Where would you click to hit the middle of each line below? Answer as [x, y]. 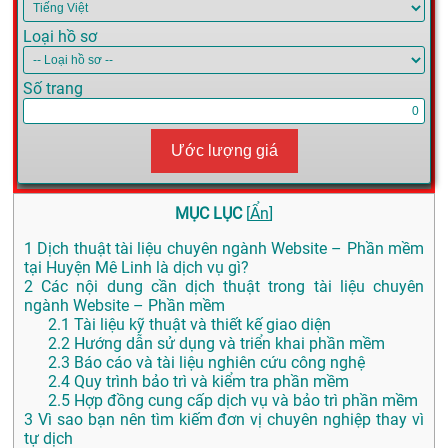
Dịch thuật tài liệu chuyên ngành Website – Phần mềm [228, 249]
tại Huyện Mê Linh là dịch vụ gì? [136, 268]
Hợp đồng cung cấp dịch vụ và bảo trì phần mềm [244, 401]
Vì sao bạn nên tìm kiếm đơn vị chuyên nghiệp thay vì [228, 420]
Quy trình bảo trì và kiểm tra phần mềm [209, 382]
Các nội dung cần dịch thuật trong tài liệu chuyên [228, 287]
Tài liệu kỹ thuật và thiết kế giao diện [200, 325]
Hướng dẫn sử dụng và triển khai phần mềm [227, 344]
